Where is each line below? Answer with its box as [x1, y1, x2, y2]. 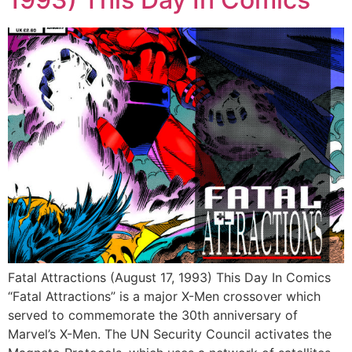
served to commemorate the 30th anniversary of [8, 306, 298, 323]
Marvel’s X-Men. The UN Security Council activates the [8, 325, 332, 342]
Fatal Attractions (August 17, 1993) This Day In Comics [8, 269, 331, 285]
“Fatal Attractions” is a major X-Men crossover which [8, 288, 321, 304]
